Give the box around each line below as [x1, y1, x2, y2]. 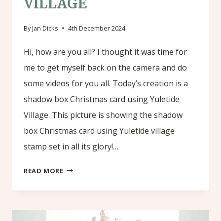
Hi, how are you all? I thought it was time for [24, 46, 187, 57]
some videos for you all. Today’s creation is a [24, 77, 188, 89]
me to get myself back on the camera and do [24, 62, 187, 73]
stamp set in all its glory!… [24, 141, 118, 152]
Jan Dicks [32, 23, 59, 33]
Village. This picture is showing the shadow [24, 109, 183, 120]
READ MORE [24, 166, 64, 175]
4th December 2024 [68, 23, 126, 33]
